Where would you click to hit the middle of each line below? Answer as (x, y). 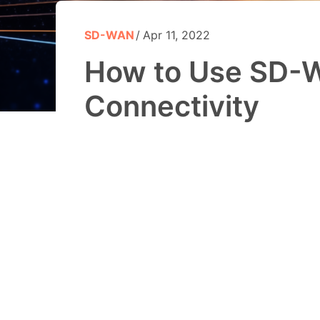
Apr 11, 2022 (176, 35)
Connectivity (172, 106)
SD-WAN (109, 35)
